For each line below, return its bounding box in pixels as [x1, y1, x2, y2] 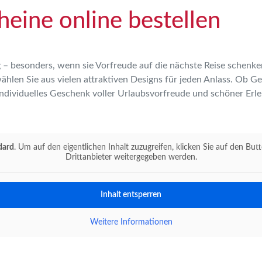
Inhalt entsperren [101, 191, 161, 199]
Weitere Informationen [89, 218, 173, 227]
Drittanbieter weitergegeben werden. [65, 153, 197, 162]
